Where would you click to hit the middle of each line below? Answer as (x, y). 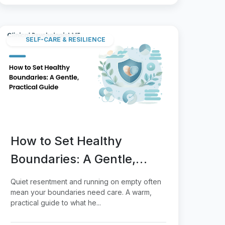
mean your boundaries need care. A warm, (81, 192)
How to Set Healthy (66, 141)
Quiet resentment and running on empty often (86, 181)
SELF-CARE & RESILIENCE (66, 40)
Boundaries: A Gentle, (73, 159)
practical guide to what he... (56, 202)
